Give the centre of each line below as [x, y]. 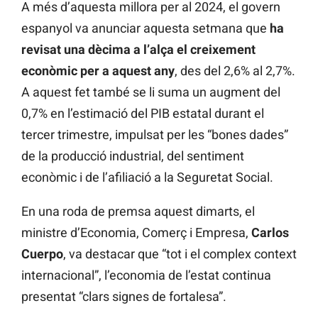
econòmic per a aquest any [98, 71]
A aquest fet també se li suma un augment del [151, 92]
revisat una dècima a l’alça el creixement [138, 50]
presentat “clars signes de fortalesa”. [124, 297]
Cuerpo [42, 254]
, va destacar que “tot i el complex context [180, 254]
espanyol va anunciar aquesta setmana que [144, 28]
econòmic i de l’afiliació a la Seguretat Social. [147, 177]
